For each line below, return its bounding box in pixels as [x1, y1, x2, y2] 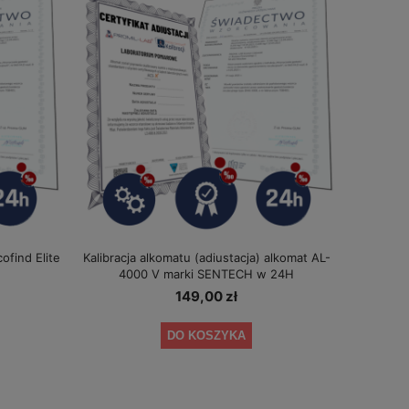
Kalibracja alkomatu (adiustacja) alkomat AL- [82, 249, 330, 265]
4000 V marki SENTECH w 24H [119, 266, 294, 281]
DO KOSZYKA [167, 328, 246, 342]
